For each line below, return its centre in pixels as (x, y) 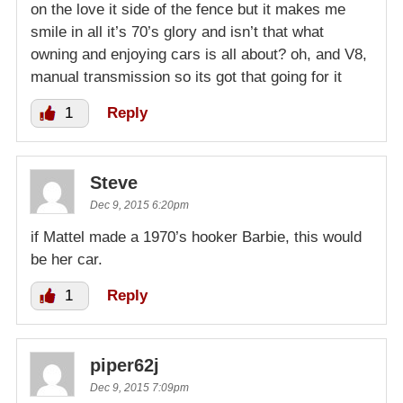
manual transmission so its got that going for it (186, 76)
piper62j (125, 365)
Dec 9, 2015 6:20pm (139, 205)
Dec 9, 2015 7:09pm (139, 387)
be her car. (67, 259)
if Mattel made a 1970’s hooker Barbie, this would (196, 237)
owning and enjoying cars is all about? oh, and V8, (199, 54)
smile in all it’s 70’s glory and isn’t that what (177, 31)
